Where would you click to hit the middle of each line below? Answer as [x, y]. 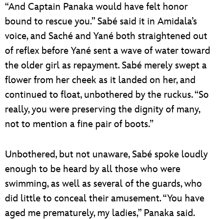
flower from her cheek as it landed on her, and [100, 80]
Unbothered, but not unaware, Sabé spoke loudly [106, 154]
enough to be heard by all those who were [93, 169]
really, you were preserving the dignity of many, [102, 109]
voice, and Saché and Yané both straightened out [106, 36]
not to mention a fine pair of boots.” [79, 124]
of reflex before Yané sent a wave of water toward [108, 51]
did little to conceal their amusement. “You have [105, 198]
